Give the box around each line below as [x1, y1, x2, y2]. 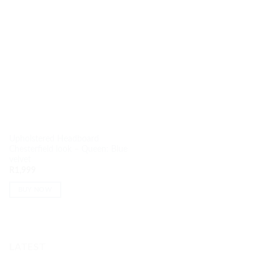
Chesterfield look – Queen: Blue [8, 144, 127, 154]
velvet [8, 155, 31, 164]
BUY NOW [18, 186, 53, 193]
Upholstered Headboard [8, 134, 99, 143]
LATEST [9, 242, 46, 252]
